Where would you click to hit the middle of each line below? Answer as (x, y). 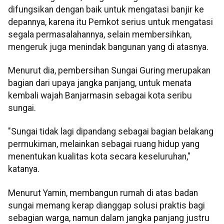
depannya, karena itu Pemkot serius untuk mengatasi (110, 22)
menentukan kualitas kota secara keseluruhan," (99, 157)
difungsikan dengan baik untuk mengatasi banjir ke (106, 9)
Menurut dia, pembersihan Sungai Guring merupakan (109, 71)
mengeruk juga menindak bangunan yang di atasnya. (108, 47)
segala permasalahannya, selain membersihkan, (100, 34)
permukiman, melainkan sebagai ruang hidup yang (104, 144)
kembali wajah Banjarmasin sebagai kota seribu (100, 96)
